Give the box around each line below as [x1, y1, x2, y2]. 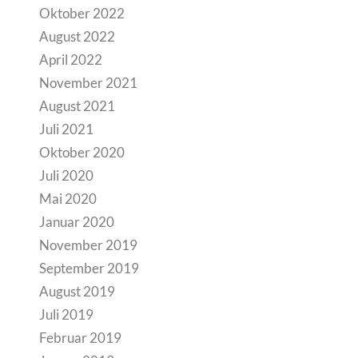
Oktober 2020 [38, 144, 125, 161]
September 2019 [38, 260, 139, 276]
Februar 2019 [38, 329, 121, 346]
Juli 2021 [38, 121, 93, 137]
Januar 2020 [38, 213, 114, 230]
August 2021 [38, 97, 115, 114]
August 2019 [38, 283, 115, 300]
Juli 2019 [38, 306, 93, 323]
